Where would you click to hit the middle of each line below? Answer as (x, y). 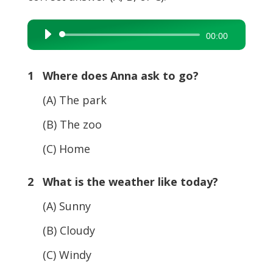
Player (49, 51)
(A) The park (67, 100)
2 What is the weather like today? (122, 181)
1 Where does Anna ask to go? (113, 75)
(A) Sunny (59, 206)
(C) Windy (59, 254)
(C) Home (58, 148)
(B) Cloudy (61, 230)
